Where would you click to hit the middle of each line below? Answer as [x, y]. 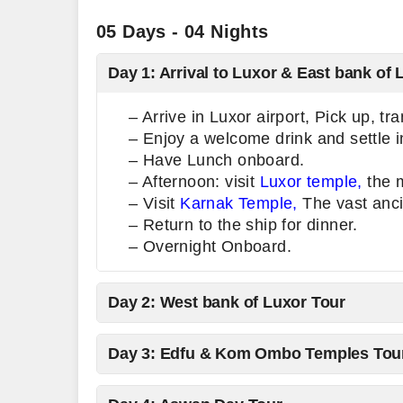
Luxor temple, [309, 182]
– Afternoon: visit [192, 182]
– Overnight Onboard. [210, 246]
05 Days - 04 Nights [183, 31]
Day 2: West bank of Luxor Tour [227, 302]
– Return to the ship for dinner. [243, 225]
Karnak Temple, [239, 203]
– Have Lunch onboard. [217, 160]
